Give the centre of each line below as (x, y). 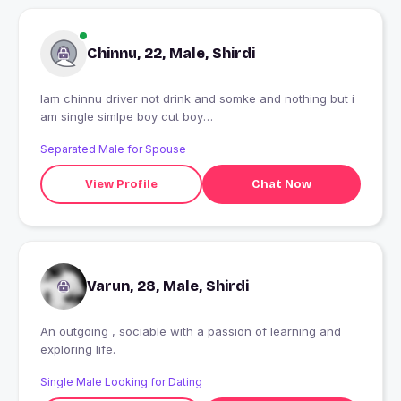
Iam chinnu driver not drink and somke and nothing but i (102, 99)
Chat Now (281, 184)
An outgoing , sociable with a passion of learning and (191, 332)
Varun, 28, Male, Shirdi (168, 286)
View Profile (121, 184)
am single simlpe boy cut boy (122, 117)
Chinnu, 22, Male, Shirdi (171, 54)
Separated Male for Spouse (113, 149)
